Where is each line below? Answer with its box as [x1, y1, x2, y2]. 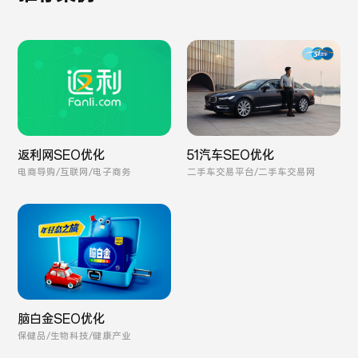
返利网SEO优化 [18, 148, 105, 164]
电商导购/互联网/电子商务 [18, 167, 132, 179]
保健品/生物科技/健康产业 [18, 330, 132, 342]
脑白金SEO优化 [18, 311, 105, 327]
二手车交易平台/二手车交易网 [187, 167, 316, 179]
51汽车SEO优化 [187, 148, 274, 164]
